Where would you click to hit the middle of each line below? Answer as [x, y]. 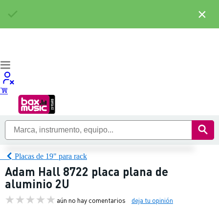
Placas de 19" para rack [51, 156]
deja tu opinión [152, 200]
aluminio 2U [37, 184]
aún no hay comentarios [91, 200]
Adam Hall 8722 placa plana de [87, 171]
